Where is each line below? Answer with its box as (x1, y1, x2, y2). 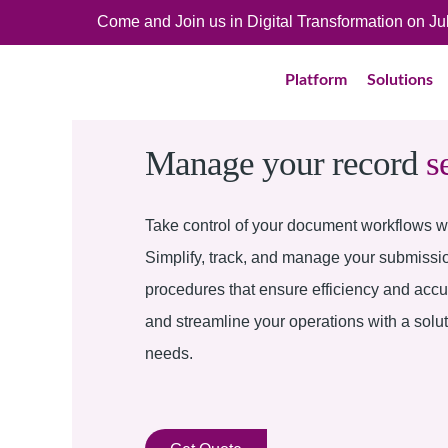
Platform (285, 71, 347, 88)
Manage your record (145, 144, 426, 183)
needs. (145, 345, 193, 362)
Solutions (367, 71, 433, 88)
